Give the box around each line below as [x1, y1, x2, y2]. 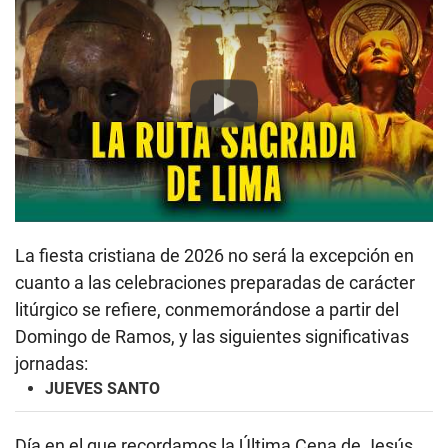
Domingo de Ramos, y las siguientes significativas [15, 325, 409, 347]
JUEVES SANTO [45, 378, 160, 398]
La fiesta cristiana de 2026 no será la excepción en [15, 244, 414, 266]
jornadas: [15, 352, 88, 374]
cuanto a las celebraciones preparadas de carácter [15, 271, 415, 293]
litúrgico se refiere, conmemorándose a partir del [15, 298, 399, 320]
